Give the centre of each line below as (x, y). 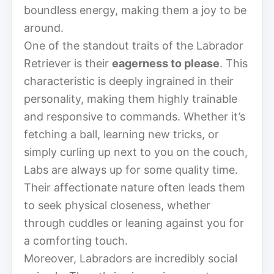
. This (234, 63)
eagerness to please (166, 63)
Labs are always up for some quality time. (131, 169)
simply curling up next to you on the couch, (136, 152)
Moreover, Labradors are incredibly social (131, 258)
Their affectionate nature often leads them (135, 187)
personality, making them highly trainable (131, 98)
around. (44, 28)
